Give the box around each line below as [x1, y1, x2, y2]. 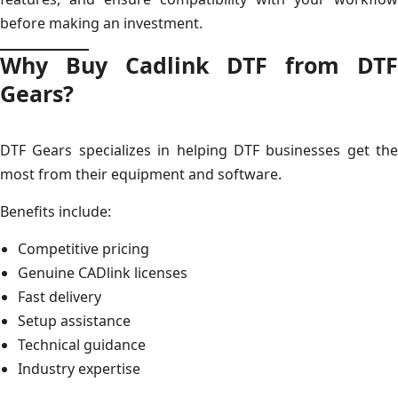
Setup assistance [18, 310, 131, 330]
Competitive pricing [18, 238, 149, 259]
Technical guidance [18, 334, 146, 354]
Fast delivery [18, 286, 101, 306]
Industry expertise [18, 358, 140, 378]
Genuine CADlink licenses [18, 262, 187, 283]
